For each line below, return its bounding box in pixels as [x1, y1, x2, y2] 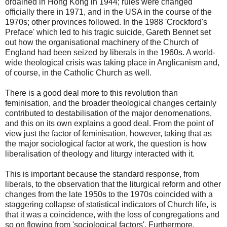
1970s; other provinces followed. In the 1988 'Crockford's [5, 17, 207, 26]
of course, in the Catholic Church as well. [5, 68, 152, 77]
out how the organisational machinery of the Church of [5, 37, 198, 47]
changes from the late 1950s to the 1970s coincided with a [5, 190, 213, 199]
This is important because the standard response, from [5, 169, 199, 178]
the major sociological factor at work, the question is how [5, 139, 207, 148]
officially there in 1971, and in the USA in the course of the [5, 7, 212, 16]
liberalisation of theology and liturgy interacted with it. [5, 149, 195, 158]
